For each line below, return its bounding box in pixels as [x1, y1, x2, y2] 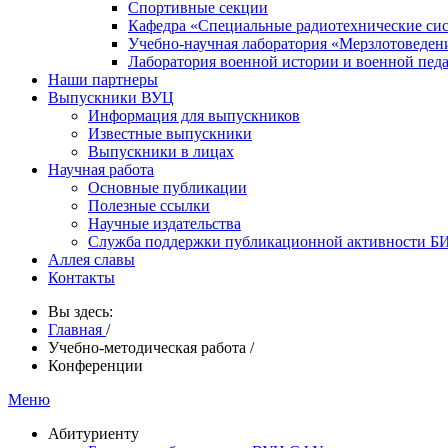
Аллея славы [48, 251, 135, 268]
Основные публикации [88, 179, 247, 196]
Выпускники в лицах [88, 143, 234, 160]
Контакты [48, 269, 115, 286]
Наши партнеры [48, 71, 158, 88]
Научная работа [48, 161, 154, 178]
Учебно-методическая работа [48, 339, 250, 356]
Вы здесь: [48, 303, 121, 320]
